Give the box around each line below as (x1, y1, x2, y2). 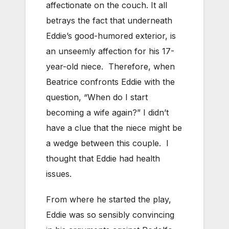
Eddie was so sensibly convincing (46, 209, 174, 220)
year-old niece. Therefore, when (46, 61, 175, 72)
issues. (46, 168, 72, 179)
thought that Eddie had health (46, 153, 160, 164)
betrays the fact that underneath (46, 15, 172, 26)
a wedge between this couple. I (46, 138, 169, 148)
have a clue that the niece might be (46, 122, 182, 133)
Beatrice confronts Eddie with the (46, 76, 175, 87)
